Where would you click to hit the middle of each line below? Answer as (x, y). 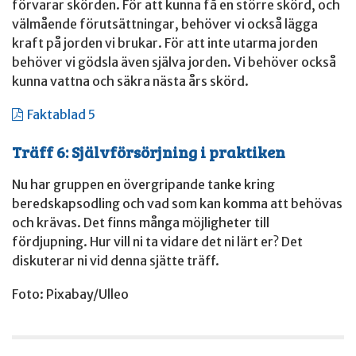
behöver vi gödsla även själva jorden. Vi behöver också (174, 62)
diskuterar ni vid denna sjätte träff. (116, 261)
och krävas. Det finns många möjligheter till (141, 223)
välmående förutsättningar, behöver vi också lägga (165, 24)
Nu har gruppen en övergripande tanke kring (143, 185)
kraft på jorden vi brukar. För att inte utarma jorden (165, 43)
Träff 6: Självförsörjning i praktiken (149, 152)
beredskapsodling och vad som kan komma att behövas (177, 204)
